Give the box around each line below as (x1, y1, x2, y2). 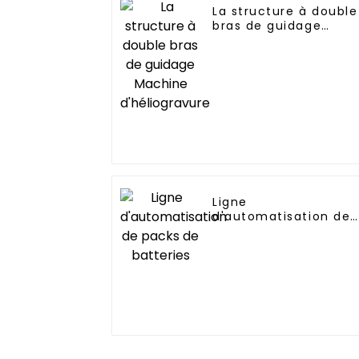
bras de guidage (212, 17, 322, 34)
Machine (212, 31, 269, 48)
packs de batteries (212, 222, 339, 239)
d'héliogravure (212, 46, 309, 63)
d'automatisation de (212, 208, 351, 224)
